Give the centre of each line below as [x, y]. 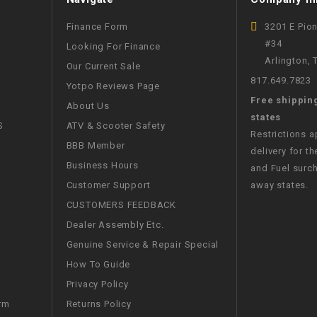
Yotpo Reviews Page [113, 86]
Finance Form [97, 26]
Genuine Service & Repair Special [143, 244]
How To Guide [98, 264]
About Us [88, 105]
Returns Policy [99, 304]
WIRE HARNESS [133, 17]
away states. [280, 185]
